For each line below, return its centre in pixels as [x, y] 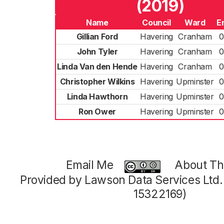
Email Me [89, 165]
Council [156, 22]
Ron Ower [97, 111]
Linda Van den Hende [97, 66]
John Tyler [97, 51]
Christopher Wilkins [97, 81]
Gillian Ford [97, 36]
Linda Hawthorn [97, 96]
